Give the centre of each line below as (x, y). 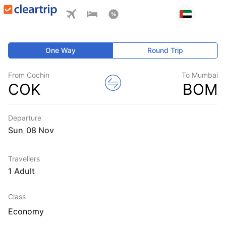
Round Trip (165, 50)
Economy (26, 211)
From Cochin (29, 75)
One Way (61, 50)
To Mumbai (200, 75)
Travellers (24, 159)
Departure (25, 118)
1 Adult (21, 171)
